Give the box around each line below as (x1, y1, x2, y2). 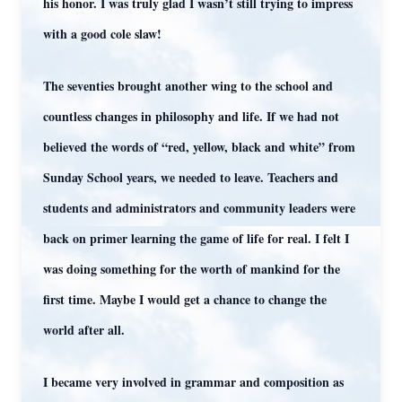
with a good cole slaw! (43, 24, 162, 43)
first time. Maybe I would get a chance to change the (43, 290, 327, 309)
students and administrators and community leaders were (43, 198, 355, 217)
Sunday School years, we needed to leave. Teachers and (43, 168, 338, 187)
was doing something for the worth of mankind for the (43, 259, 340, 278)
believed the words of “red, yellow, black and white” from (43, 137, 355, 156)
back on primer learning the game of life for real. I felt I (43, 229, 349, 248)
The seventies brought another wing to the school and (43, 76, 333, 95)
